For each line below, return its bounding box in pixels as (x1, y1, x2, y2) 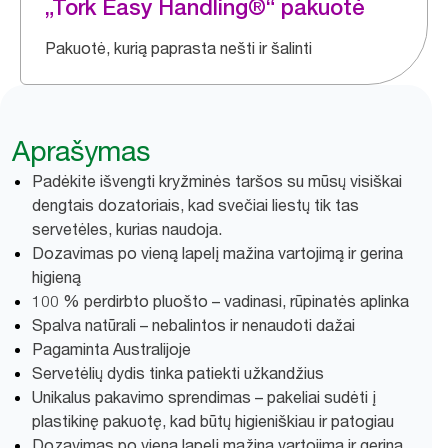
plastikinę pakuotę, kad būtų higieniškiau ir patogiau (32, 411, 394, 431)
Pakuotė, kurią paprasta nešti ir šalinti (45, 38, 312, 58)
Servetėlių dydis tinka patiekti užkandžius (32, 363, 324, 383)
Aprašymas (12, 134, 150, 168)
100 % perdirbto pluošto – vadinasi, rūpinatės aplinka (32, 291, 409, 311)
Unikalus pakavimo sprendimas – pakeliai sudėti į (32, 387, 376, 407)
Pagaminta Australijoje (32, 339, 191, 359)
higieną (32, 267, 81, 287)
